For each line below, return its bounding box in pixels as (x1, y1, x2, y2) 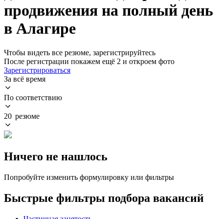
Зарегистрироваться (4, 66, 70, 74)
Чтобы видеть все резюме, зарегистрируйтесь (4, 48, 155, 57)
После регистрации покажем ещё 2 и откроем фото (4, 57, 175, 66)
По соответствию (4, 93, 62, 102)
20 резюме (4, 111, 40, 120)
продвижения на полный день (4, 1, 213, 20)
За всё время (4, 74, 45, 83)
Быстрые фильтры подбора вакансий (4, 191, 204, 204)
